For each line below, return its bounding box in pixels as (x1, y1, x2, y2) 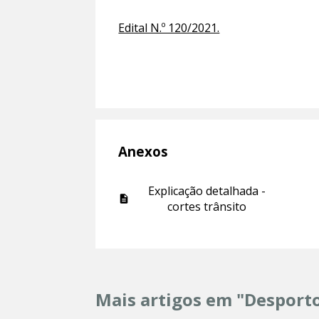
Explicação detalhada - (148, 183, 266, 199)
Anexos (118, 142, 169, 161)
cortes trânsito (167, 199, 247, 215)
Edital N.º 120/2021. (118, 20, 220, 36)
